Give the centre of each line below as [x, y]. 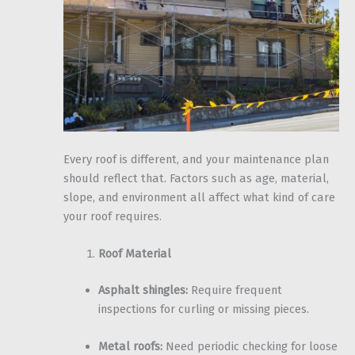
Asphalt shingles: [143, 290]
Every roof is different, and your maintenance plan [196, 159]
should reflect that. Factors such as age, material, [196, 178]
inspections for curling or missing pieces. [203, 309]
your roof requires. [113, 216]
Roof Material [134, 254]
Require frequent [235, 290]
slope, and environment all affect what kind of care [199, 197]
